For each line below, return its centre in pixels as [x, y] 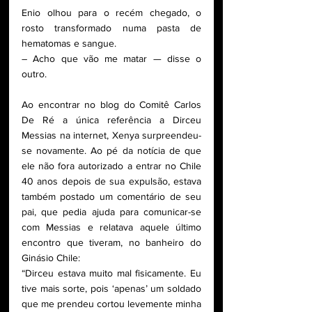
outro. [36, 74]
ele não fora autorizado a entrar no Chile [111, 166]
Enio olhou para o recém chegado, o [111, 13]
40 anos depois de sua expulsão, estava [111, 181]
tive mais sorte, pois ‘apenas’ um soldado [111, 289]
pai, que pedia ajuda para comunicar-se [111, 212]
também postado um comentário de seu [111, 197]
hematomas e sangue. [70, 44]
